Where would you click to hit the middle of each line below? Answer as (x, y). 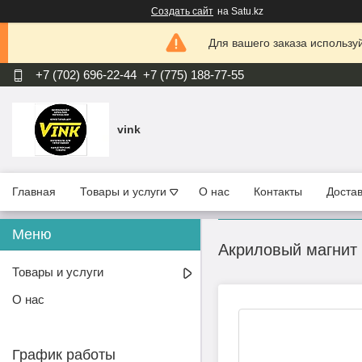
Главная (34, 192)
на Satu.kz (240, 11)
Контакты (278, 192)
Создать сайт (182, 11)
